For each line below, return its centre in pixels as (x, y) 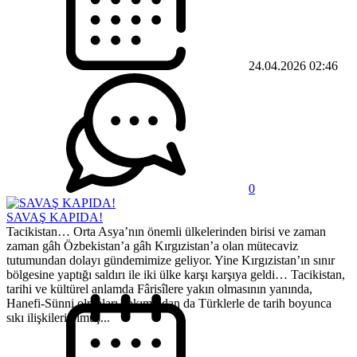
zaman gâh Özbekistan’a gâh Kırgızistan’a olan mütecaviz (152, 246)
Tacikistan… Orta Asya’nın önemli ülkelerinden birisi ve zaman (166, 232)
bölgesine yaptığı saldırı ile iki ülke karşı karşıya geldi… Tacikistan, (176, 275)
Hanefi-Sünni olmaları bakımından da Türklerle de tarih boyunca (169, 304)
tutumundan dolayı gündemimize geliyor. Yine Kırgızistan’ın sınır (171, 261)
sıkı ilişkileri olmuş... (58, 318)
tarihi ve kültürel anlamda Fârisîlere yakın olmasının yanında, (159, 289)
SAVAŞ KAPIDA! (55, 218)
